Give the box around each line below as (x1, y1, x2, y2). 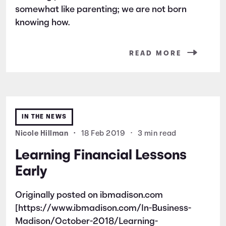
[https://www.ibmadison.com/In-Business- (15, 203, 191, 213)
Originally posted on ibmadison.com (15, 190, 163, 200)
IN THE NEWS (22, 113, 67, 120)
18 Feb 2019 (81, 130, 125, 138)
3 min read (137, 130, 177, 138)
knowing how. (15, 18, 70, 28)
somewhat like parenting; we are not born (15, 5, 187, 15)
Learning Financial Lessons (15, 148, 187, 163)
